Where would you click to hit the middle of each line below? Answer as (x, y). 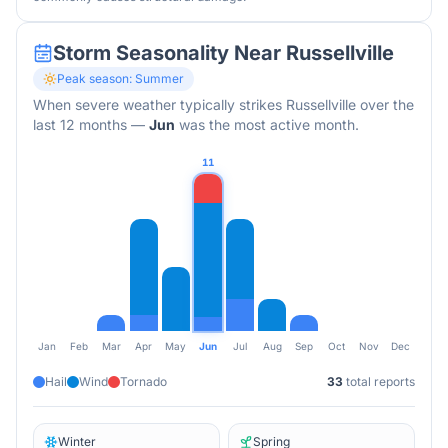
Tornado (143, 381)
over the (385, 104)
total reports (379, 381)
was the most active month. (267, 124)
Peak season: (96, 78)
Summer (159, 78)
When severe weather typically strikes (159, 104)
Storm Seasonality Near (169, 53)
